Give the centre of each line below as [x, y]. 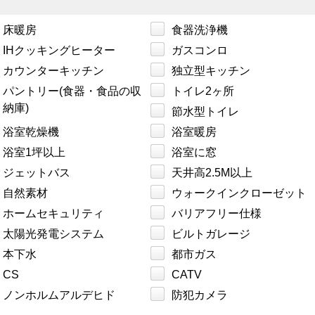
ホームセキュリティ [53, 214]
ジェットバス [37, 173]
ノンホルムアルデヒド [59, 295]
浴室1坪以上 [34, 153]
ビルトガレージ [211, 234]
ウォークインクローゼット [239, 193]
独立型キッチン [211, 71]
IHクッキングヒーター [59, 51]
